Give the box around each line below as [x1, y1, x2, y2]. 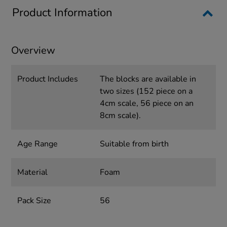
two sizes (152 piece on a [99, 86, 193, 97]
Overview [11, 44, 56, 58]
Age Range [17, 138, 58, 150]
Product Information [12, 5, 112, 21]
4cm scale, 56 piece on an [99, 98, 194, 109]
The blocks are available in [99, 73, 196, 85]
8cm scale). [99, 110, 141, 122]
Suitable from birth [99, 138, 169, 150]
